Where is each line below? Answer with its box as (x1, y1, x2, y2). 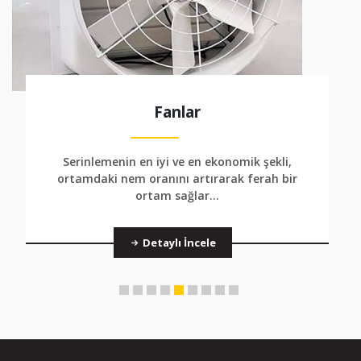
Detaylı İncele (139, 235, 216, 250)
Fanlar (153, 101, 201, 122)
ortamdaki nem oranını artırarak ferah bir (56, 171, 297, 186)
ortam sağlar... (135, 188, 219, 203)
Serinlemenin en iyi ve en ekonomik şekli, (62, 154, 292, 169)
